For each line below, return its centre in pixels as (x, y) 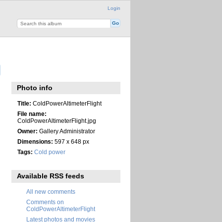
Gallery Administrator (66, 131)
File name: (32, 113)
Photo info (35, 88)
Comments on (45, 202)
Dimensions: (35, 141)
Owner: (27, 131)
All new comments (51, 192)
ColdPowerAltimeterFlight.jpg (56, 120)
